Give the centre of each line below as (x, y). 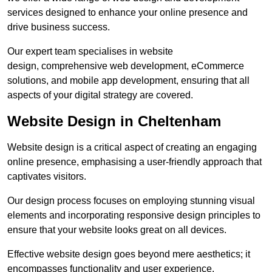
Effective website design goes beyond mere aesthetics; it (129, 254)
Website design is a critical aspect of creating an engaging (132, 148)
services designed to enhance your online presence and (127, 13)
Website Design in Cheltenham (114, 121)
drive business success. (59, 27)
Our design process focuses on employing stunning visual (131, 201)
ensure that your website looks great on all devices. (117, 230)
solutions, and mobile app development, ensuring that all (128, 81)
